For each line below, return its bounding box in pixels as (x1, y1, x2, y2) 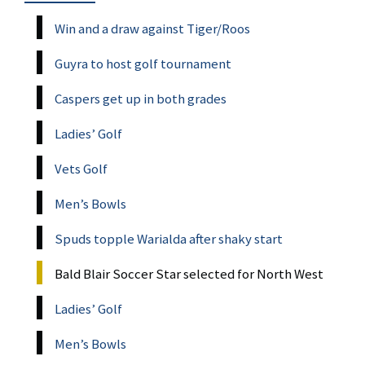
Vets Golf (55, 159, 108, 178)
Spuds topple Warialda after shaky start (55, 229, 283, 248)
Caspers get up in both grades (55, 89, 226, 108)
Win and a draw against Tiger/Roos (55, 19, 250, 37)
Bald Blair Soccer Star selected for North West (55, 264, 323, 283)
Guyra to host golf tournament (55, 54, 231, 73)
